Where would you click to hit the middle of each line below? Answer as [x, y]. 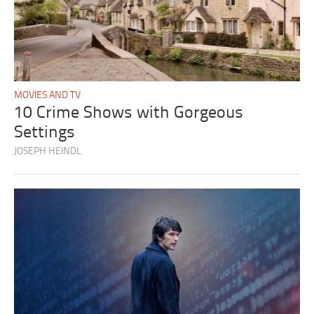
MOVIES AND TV [48, 96]
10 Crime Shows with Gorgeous [129, 114]
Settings [45, 133]
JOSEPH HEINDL [48, 152]
